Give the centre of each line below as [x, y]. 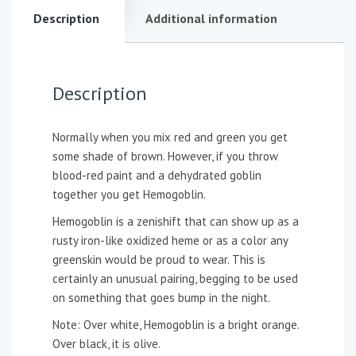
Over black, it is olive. [106, 344]
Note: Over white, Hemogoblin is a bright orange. [176, 325]
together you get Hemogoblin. [129, 194]
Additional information [211, 18]
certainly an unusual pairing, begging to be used [175, 279]
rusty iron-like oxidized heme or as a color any [170, 240]
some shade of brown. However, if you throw [165, 156]
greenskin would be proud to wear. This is [159, 259]
